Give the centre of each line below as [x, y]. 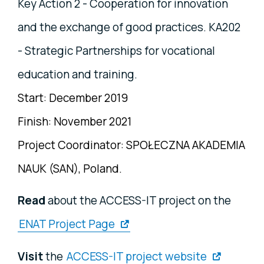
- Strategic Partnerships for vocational [116, 51]
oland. [106, 169]
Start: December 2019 [73, 98]
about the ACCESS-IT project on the [138, 201]
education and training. [77, 75]
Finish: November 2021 [75, 122]
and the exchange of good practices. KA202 [129, 27]
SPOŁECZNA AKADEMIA [186, 145]
